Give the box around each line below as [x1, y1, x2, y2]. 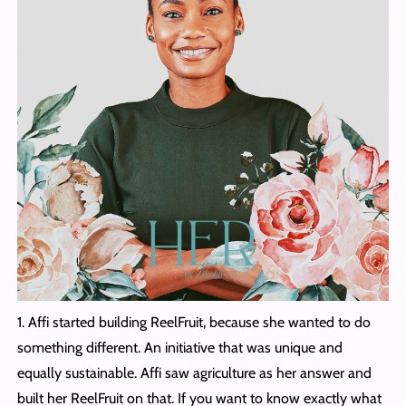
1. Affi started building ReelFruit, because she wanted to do [16, 314, 371, 332]
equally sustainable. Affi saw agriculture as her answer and [16, 364, 372, 382]
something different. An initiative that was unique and [16, 339, 343, 357]
